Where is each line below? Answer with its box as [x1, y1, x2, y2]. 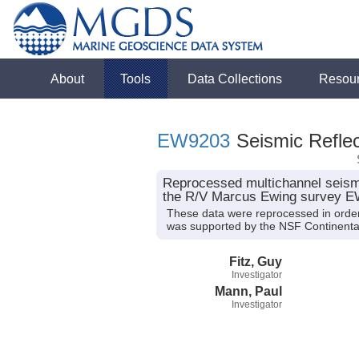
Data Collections [188, 71, 283, 86]
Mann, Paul [215, 283, 282, 298]
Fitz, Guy [229, 253, 282, 268]
